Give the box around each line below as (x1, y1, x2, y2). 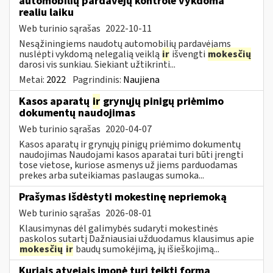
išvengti (170, 47, 207, 61)
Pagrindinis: (73, 73, 123, 87)
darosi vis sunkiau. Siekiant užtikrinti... (19, 57, 175, 71)
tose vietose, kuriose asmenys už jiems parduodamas (19, 158, 238, 172)
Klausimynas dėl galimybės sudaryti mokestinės (19, 221, 218, 235)
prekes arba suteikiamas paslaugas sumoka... (19, 168, 204, 182)
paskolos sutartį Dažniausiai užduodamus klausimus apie (19, 232, 254, 246)
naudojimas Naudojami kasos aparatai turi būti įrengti (19, 147, 243, 161)
